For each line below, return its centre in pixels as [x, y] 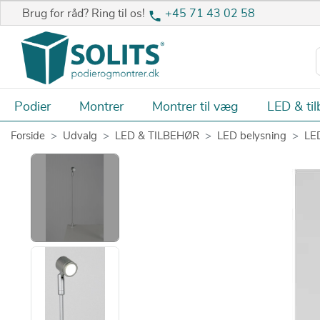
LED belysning [252, 136]
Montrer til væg [195, 107]
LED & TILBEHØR [157, 136]
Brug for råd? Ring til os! [85, 14]
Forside [28, 136]
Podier [32, 107]
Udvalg [80, 136]
